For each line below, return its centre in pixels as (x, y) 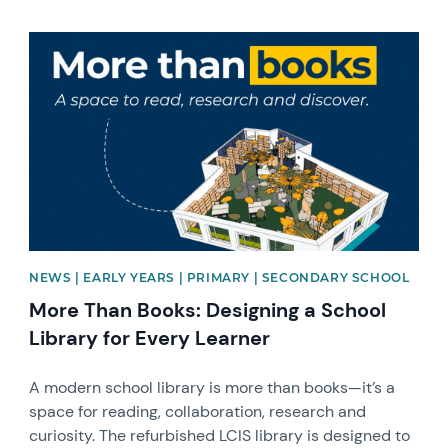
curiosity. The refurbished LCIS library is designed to (220, 435)
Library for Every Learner (150, 337)
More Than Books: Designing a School (208, 309)
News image (73, 40)
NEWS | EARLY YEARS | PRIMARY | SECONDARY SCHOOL (219, 277)
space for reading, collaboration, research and (198, 411)
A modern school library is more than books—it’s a (212, 387)
